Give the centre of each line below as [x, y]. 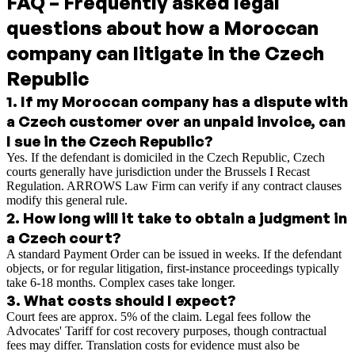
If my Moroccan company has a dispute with [184, 101]
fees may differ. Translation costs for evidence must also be [153, 345]
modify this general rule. [67, 200]
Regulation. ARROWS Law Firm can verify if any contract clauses [174, 186]
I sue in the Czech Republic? [110, 141]
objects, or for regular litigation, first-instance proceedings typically [173, 269]
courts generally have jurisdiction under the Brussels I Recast [158, 172]
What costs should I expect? [130, 300]
